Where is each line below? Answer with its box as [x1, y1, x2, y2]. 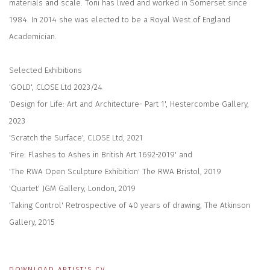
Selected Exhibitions [9, 65, 82, 76]
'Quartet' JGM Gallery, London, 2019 [9, 183, 136, 194]
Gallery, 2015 [9, 217, 55, 228]
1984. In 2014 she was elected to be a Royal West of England [9, 14, 230, 25]
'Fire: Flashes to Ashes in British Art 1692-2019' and [9, 149, 192, 160]
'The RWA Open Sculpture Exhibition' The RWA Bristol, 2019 [9, 166, 221, 177]
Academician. [9, 31, 57, 42]
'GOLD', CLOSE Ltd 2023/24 [9, 82, 102, 93]
